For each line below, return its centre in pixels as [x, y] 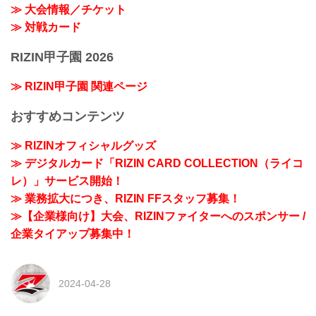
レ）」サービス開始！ [67, 181]
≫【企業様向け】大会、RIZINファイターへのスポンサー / [158, 217]
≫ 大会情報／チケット [68, 9]
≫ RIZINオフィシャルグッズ [83, 146]
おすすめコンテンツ [68, 116]
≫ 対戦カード [46, 27]
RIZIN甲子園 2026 [62, 57]
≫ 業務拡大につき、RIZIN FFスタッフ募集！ [126, 199]
